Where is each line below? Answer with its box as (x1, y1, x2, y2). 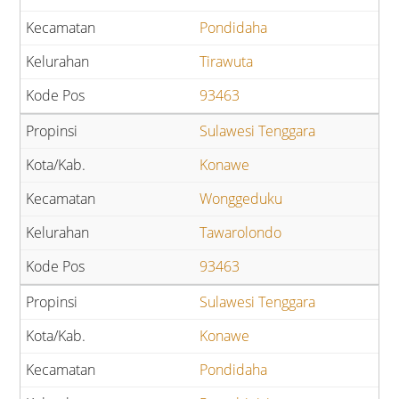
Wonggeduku (199, 189, 282, 209)
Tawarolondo (199, 223, 281, 243)
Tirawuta (199, 52, 253, 72)
